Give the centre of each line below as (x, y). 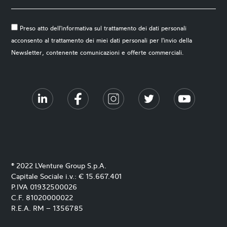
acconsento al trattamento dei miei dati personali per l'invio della (102, 40)
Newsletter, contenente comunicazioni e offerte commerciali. (98, 52)
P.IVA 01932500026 (44, 187)
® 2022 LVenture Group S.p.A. (59, 165)
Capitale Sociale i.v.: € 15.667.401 (67, 176)
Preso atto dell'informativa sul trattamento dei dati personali (103, 28)
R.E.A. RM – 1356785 (47, 208)
